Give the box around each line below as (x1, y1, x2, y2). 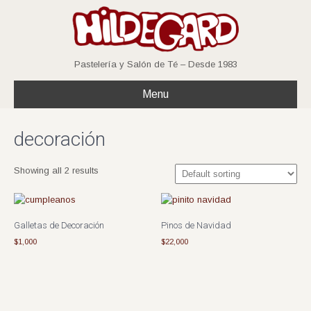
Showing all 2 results (14, 165, 99, 176)
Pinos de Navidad (161, 219, 232, 230)
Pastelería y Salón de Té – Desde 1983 (74, 59, 237, 69)
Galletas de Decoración (14, 219, 104, 230)
